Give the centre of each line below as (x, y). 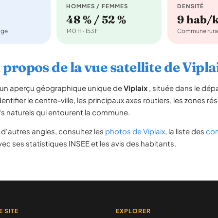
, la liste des (185, 131)
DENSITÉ (191, 6)
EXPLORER (133, 211)
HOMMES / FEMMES (97, 6)
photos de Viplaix (135, 131)
